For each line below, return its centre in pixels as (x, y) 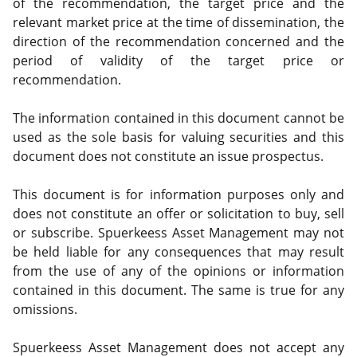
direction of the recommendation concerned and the (178, 41)
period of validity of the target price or (178, 61)
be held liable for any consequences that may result (178, 252)
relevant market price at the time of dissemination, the (178, 22)
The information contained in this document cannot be (178, 118)
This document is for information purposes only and (178, 194)
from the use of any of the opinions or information (178, 271)
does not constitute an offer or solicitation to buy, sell (178, 214)
